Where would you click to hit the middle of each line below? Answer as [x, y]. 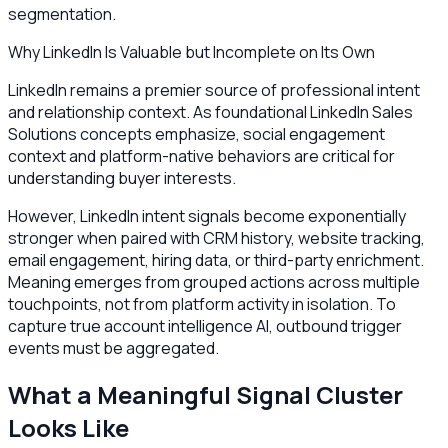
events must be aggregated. [113, 347]
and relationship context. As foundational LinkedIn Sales [210, 111]
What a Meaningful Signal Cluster [205, 395]
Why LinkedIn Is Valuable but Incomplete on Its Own [191, 51]
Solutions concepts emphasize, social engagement [196, 133]
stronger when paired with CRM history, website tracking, [216, 237]
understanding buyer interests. [122, 177]
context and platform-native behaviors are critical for [201, 155]
